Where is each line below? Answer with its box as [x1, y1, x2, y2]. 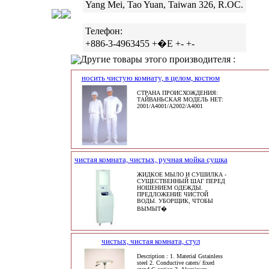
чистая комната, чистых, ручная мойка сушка [74, 155, 228, 164]
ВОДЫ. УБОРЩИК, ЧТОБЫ [136, 198, 213, 204]
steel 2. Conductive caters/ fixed [136, 259, 214, 266]
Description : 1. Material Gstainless [136, 253, 223, 259]
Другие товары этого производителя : [80, 54, 235, 64]
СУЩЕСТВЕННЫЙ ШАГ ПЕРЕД [136, 178, 225, 184]
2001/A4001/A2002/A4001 [136, 103, 203, 109]
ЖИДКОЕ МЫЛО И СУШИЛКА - [136, 171, 226, 178]
